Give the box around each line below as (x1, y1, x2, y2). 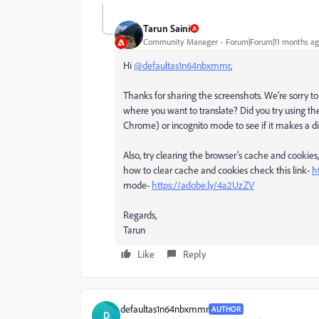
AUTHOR (211, 303, 241, 314)
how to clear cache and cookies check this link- (123, 163, 312, 176)
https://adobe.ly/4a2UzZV (152, 178, 254, 191)
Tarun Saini (143, 22, 190, 35)
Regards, (123, 208, 157, 221)
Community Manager (143, 36, 218, 48)
